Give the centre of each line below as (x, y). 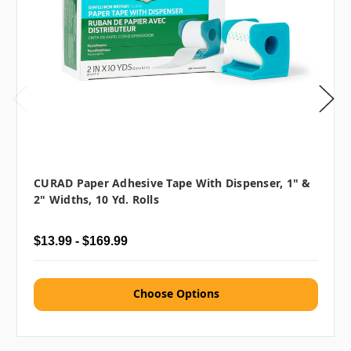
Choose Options (176, 293)
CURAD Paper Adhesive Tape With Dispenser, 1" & (172, 183)
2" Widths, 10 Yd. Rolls (96, 199)
